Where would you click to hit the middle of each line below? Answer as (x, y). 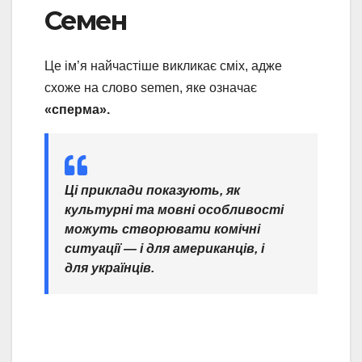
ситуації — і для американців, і (164, 249)
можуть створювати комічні (162, 229)
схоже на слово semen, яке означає (151, 88)
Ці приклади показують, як (152, 191)
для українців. (109, 268)
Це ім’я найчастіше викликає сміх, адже (163, 66)
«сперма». (77, 110)
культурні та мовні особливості (174, 210)
